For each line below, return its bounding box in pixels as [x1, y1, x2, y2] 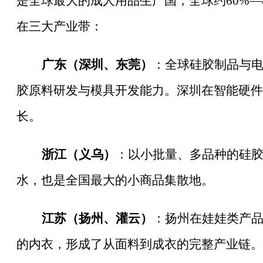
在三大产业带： [16, 19, 103, 33]
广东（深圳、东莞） [41, 57, 153, 72]
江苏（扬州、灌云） [41, 211, 153, 225]
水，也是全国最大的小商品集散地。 [16, 173, 214, 187]
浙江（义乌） [41, 147, 116, 161]
